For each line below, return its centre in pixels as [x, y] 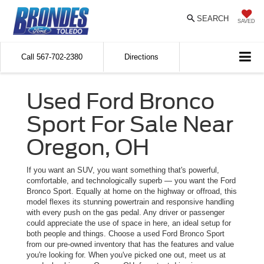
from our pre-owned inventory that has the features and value [130, 244]
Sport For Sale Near [130, 124]
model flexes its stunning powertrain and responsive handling [130, 202]
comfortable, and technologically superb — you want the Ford [131, 180]
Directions [141, 57]
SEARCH [213, 18]
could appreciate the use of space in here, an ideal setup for [129, 223]
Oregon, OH [88, 147]
